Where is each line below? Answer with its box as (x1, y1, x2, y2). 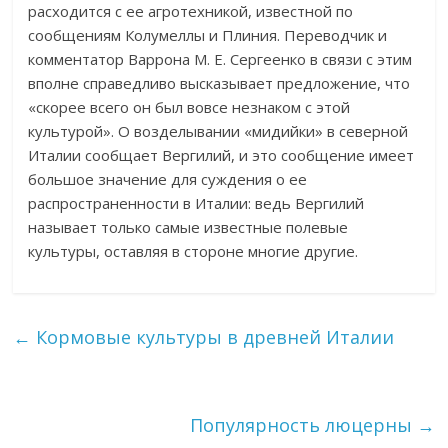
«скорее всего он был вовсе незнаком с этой (28, 97, 351, 117)
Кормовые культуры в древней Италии (31, 325, 395, 349)
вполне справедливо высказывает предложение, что (28, 73, 411, 93)
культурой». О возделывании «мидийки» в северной (28, 121, 409, 141)
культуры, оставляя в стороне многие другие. (28, 241, 359, 261)
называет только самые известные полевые (28, 217, 349, 237)
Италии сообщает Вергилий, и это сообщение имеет (28, 145, 415, 165)
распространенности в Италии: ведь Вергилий (28, 193, 365, 213)
